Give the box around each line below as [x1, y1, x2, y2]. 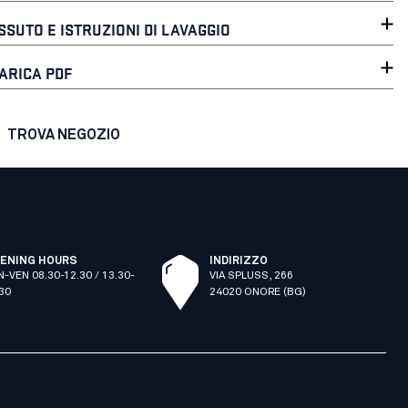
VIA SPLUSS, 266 [209, 270, 293, 281]
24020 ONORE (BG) [209, 287, 306, 298]
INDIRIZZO [209, 256, 268, 267]
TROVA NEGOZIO [7, 127, 120, 142]
